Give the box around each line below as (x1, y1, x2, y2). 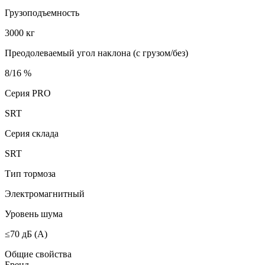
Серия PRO (5, 88, 51, 98)
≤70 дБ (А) (5, 228, 47, 239)
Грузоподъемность (5, 7, 79, 18)
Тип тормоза (5, 168, 56, 179)
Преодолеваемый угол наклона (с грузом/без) (5, 47, 188, 58)
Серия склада (5, 128, 59, 138)
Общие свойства (5, 248, 72, 259)
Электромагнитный (5, 188, 85, 199)
